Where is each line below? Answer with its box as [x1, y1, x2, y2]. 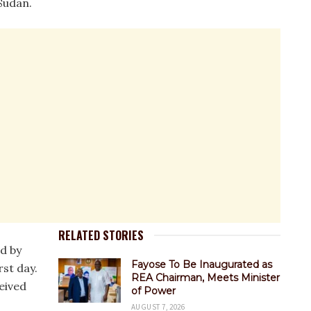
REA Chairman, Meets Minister [131, 271, 280, 284]
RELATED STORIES [58, 227, 144, 244]
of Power [131, 285, 176, 297]
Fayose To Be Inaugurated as [131, 258, 272, 271]
